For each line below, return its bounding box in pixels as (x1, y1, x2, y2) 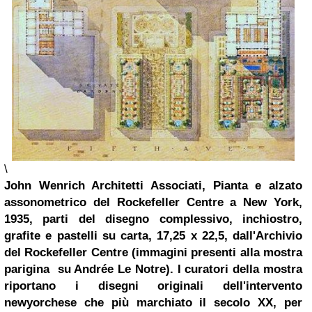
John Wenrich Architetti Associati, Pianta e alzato (4, 178, 302, 192)
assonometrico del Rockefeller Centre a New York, (4, 195, 302, 209)
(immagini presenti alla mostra (127, 245, 303, 259)
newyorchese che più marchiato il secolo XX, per (4, 295, 302, 309)
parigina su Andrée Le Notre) (4, 262, 170, 276)
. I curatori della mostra (169, 262, 303, 276)
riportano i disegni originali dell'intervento (4, 279, 302, 292)
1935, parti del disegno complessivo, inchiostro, (4, 212, 302, 226)
